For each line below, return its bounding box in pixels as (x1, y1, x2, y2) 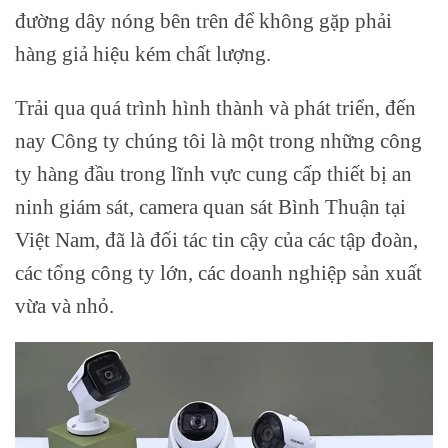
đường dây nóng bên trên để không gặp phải (15, 8, 392, 32)
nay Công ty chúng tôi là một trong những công (15, 128, 422, 152)
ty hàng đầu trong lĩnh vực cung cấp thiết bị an (15, 161, 412, 185)
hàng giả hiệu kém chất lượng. (15, 41, 271, 65)
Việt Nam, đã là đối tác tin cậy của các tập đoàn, (15, 227, 418, 251)
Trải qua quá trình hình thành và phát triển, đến (15, 95, 416, 119)
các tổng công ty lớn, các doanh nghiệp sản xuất (15, 260, 422, 284)
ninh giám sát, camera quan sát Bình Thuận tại (15, 194, 406, 218)
